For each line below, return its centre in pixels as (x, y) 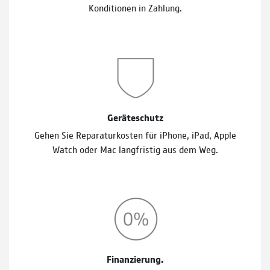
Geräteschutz (135, 117)
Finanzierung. (135, 259)
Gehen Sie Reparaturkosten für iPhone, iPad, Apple (135, 134)
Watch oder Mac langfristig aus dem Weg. (135, 149)
